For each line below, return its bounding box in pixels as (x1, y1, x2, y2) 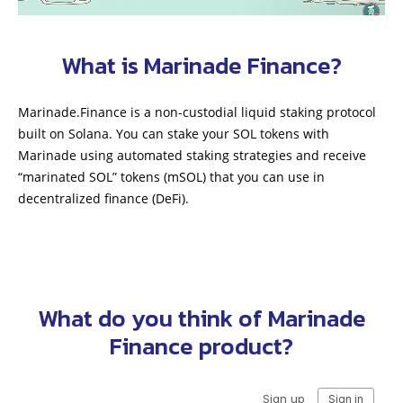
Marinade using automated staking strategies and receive (18, 147, 366, 164)
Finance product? (110, 328, 293, 363)
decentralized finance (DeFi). (18, 190, 189, 207)
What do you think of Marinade (37, 300, 366, 336)
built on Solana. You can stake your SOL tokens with (18, 125, 329, 142)
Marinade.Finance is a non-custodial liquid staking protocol (18, 103, 376, 121)
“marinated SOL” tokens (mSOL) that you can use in (18, 168, 325, 185)
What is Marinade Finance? (61, 48, 342, 83)
